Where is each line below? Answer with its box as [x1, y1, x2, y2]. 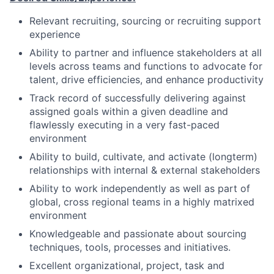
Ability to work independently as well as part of [29, 182, 250, 194]
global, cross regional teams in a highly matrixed [29, 195, 254, 208]
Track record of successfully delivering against [29, 91, 246, 104]
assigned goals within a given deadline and [29, 105, 228, 117]
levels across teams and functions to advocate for [29, 59, 262, 72]
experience [29, 28, 80, 40]
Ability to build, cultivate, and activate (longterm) [29, 150, 257, 163]
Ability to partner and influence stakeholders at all [29, 46, 262, 59]
